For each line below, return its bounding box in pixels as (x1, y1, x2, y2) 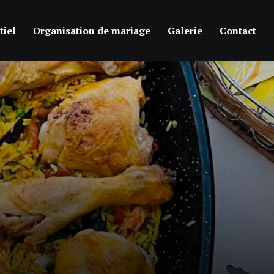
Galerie (168, 23, 202, 37)
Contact (220, 23, 256, 37)
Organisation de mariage (33, 23, 150, 37)
